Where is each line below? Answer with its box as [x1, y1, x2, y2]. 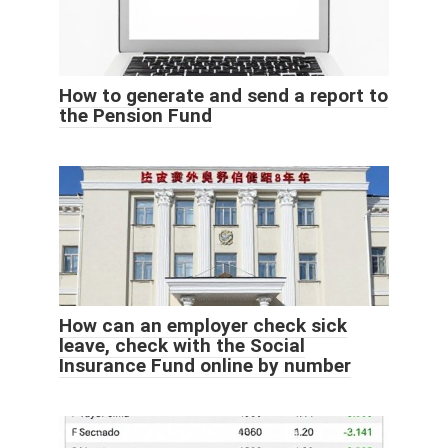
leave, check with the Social [59, 333, 305, 357]
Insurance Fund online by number [59, 353, 351, 377]
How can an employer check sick [59, 313, 347, 337]
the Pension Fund [59, 103, 212, 127]
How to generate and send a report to [59, 83, 388, 107]
